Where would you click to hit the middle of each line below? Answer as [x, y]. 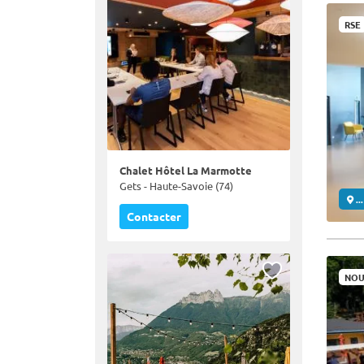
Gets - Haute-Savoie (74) [176, 186]
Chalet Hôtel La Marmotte [186, 170]
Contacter [154, 216]
